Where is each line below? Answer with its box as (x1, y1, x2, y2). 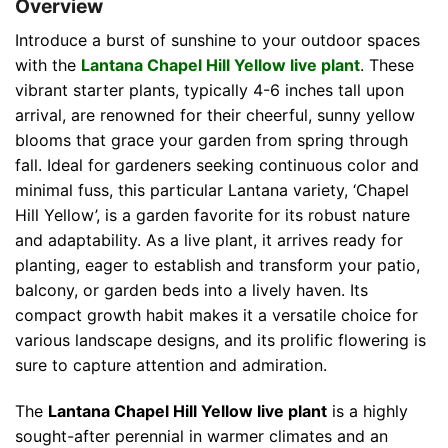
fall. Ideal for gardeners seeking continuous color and (15, 154, 419, 175)
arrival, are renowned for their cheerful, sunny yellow (15, 104, 415, 125)
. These (360, 54, 414, 75)
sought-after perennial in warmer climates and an (15, 425, 388, 446)
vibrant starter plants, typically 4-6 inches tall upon (15, 79, 404, 100)
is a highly (327, 400, 408, 421)
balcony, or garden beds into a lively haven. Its (15, 279, 368, 300)
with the (15, 54, 81, 75)
